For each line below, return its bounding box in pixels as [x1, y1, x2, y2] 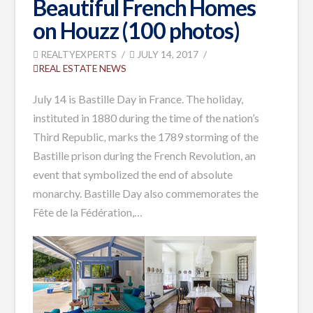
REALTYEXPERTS [38, 48, 117, 61]
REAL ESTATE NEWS [38, 62, 127, 75]
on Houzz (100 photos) [33, 17, 240, 45]
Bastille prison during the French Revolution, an [33, 149, 256, 163]
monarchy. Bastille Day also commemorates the [33, 187, 259, 201]
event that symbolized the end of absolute [33, 168, 233, 182]
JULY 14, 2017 [135, 48, 199, 61]
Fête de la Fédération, [33, 205, 135, 219]
